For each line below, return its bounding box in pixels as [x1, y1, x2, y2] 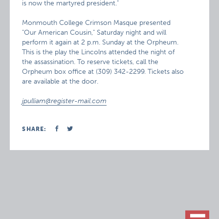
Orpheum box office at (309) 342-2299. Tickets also [22, 67, 184, 76]
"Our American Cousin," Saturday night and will [22, 28, 167, 37]
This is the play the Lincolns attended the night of [22, 48, 175, 56]
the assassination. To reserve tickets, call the [22, 58, 159, 66]
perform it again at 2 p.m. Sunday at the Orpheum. [22, 38, 179, 46]
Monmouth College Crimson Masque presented [22, 19, 171, 27]
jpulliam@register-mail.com [22, 97, 107, 105]
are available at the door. [22, 77, 99, 86]
